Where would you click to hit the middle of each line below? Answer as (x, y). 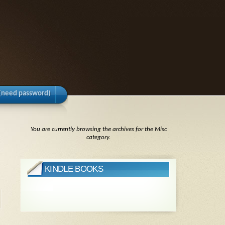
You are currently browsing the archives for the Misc (98, 129)
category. (98, 137)
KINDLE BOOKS (74, 169)
